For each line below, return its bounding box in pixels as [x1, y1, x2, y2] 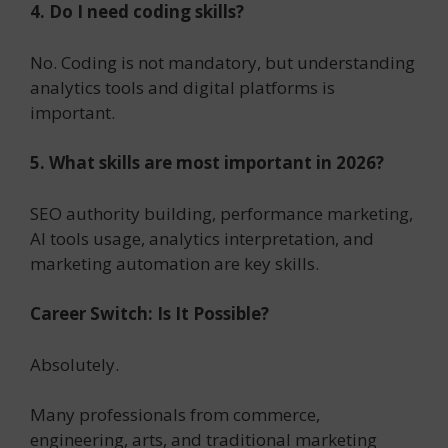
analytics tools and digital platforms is [30, 75, 335, 99]
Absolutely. [30, 352, 119, 376]
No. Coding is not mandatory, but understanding [30, 50, 415, 74]
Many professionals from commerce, [30, 403, 320, 427]
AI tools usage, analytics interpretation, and [30, 226, 374, 250]
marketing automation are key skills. [30, 251, 319, 275]
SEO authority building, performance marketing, [30, 201, 413, 225]
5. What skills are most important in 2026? [30, 151, 384, 175]
